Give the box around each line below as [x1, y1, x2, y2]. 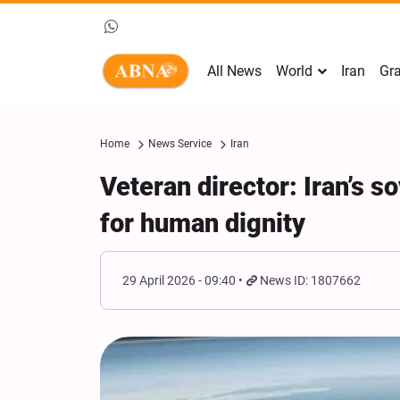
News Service [148, 137, 212, 150]
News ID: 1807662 [260, 273, 362, 287]
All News [207, 62, 262, 79]
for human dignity [100, 208, 305, 238]
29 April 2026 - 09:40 [122, 273, 236, 287]
